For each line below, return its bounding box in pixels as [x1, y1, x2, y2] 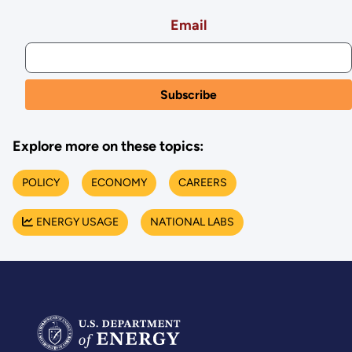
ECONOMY [90, 176, 147, 190]
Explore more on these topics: [12, 137, 203, 155]
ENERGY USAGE [35, 215, 119, 229]
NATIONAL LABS [149, 215, 234, 229]
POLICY [21, 176, 60, 190]
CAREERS [178, 176, 227, 190]
